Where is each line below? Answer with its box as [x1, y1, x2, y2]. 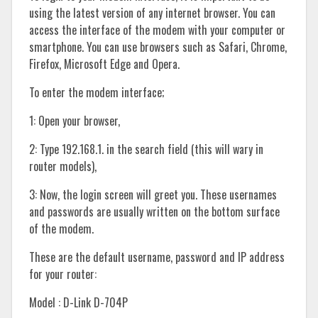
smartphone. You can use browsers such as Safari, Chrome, [29, 38, 287, 56]
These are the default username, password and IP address [29, 248, 285, 266]
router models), [29, 158, 97, 175]
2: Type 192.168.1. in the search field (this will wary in [29, 141, 263, 158]
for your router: [29, 265, 97, 283]
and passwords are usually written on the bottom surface [29, 203, 280, 221]
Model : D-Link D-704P [29, 294, 128, 312]
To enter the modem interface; [29, 84, 164, 102]
